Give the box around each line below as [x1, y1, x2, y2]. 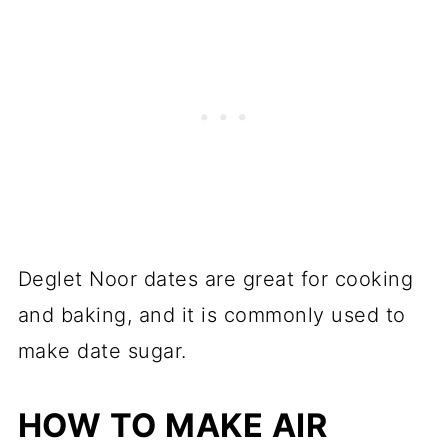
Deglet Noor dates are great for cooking [17, 267, 414, 292]
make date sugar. [17, 339, 187, 364]
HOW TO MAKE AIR [17, 406, 328, 446]
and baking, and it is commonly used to [17, 303, 406, 328]
